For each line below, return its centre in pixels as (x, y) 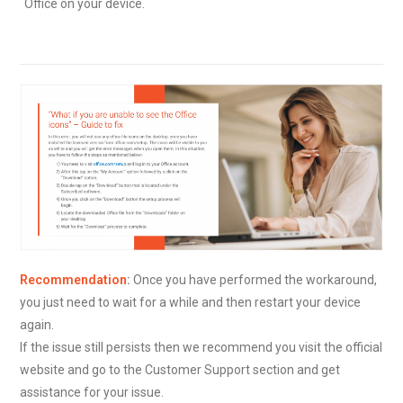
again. (37, 325)
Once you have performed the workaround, (254, 280)
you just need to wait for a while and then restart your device (191, 303)
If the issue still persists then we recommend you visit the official (201, 348)
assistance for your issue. (92, 393)
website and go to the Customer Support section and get (180, 370)
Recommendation (74, 280)
